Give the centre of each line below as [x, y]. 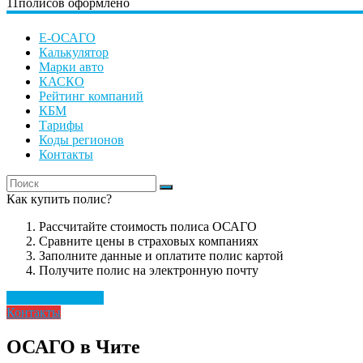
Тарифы [61, 126]
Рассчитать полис [55, 298]
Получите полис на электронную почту [149, 271]
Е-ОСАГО [67, 38]
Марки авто [71, 67]
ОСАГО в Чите [73, 347]
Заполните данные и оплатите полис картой [161, 256]
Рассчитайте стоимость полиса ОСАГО [148, 227]
